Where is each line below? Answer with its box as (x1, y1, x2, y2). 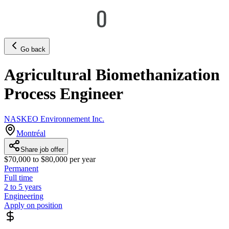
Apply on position (4, 200, 62, 210)
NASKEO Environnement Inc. (4, 114, 104, 123)
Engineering (4, 191, 43, 200)
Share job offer (20, 145, 64, 153)
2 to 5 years (4, 182, 41, 191)
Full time (4, 173, 33, 182)
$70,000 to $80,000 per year (4, 154, 96, 164)
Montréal (16, 128, 45, 138)
